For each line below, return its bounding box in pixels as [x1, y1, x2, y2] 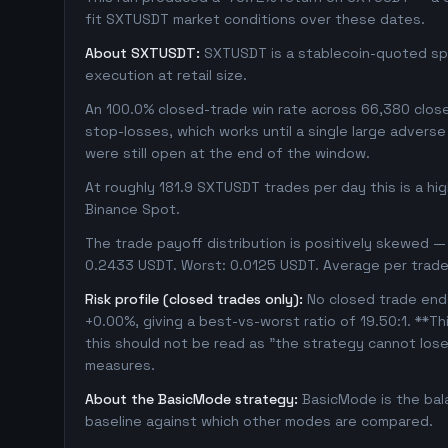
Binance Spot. [85, 200, 180, 218]
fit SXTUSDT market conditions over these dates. [85, 10, 425, 28]
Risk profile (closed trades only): [85, 290, 303, 308]
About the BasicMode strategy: [85, 390, 298, 408]
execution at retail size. [85, 66, 247, 84]
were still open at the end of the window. [85, 144, 370, 162]
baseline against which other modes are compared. [85, 412, 433, 430]
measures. [85, 356, 155, 374]
